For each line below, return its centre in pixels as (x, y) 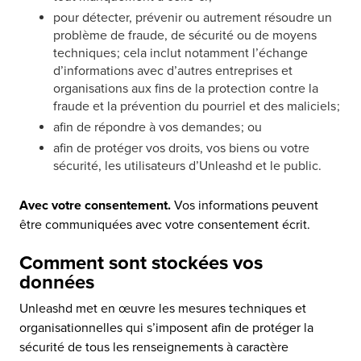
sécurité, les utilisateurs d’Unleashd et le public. (187, 166)
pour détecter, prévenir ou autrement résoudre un (193, 18)
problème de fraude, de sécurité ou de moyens (185, 35)
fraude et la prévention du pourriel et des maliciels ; (197, 106)
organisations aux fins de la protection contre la (186, 89)
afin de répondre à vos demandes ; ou (158, 127)
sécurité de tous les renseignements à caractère (154, 347)
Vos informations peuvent (246, 205)
